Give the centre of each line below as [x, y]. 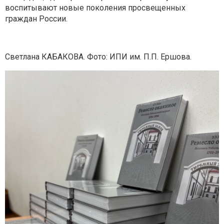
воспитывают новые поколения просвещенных [95, 7]
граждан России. [36, 18]
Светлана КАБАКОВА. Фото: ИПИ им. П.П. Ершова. [98, 56]
